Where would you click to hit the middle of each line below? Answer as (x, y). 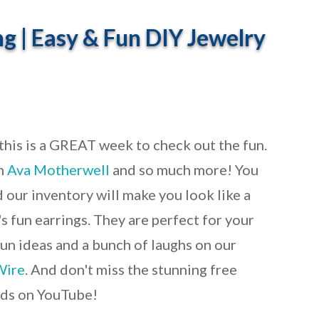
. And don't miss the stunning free (131, 270)
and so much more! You (184, 170)
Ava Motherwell (58, 170)
